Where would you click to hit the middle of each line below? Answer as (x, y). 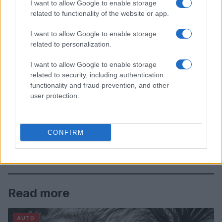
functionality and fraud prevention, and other (100, 85)
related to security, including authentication (97, 75)
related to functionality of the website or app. (100, 13)
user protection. (55, 96)
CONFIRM (66, 132)
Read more (39, 193)
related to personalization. (71, 44)
